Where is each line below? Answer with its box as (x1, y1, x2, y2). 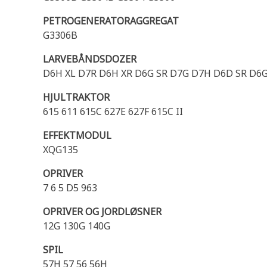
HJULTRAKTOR (43, 91, 110, 104)
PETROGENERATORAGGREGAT (43, 14, 179, 27)
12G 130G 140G (43, 219, 110, 232)
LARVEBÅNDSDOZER (43, 52, 136, 66)
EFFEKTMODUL (43, 129, 111, 142)
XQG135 (43, 143, 78, 156)
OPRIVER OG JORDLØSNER (43, 205, 162, 218)
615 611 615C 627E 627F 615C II (43, 105, 183, 118)
